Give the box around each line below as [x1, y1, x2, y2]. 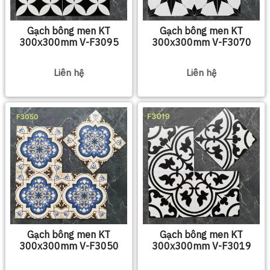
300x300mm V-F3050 [19, 240, 119, 253]
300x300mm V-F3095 [19, 36, 119, 49]
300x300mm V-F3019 [151, 240, 251, 253]
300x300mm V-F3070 [151, 36, 251, 49]
